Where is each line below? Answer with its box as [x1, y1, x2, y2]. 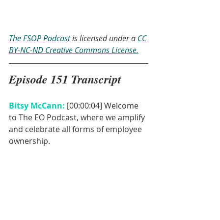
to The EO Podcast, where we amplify [9, 112, 147, 123]
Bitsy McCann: [9, 100, 67, 111]
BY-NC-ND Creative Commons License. [9, 45, 138, 56]
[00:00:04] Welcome [67, 100, 140, 111]
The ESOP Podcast [9, 33, 70, 44]
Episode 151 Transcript [9, 71, 121, 88]
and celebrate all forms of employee [9, 124, 144, 135]
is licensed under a [70, 33, 137, 44]
